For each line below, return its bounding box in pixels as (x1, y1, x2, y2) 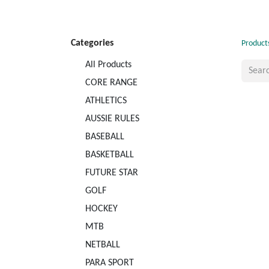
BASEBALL (85, 132, 124, 142)
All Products (85, 60, 131, 70)
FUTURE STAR (85, 168, 138, 178)
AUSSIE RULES (85, 114, 139, 124)
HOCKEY (85, 204, 118, 214)
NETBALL (85, 240, 120, 250)
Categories (71, 38, 113, 49)
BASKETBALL (85, 150, 134, 160)
